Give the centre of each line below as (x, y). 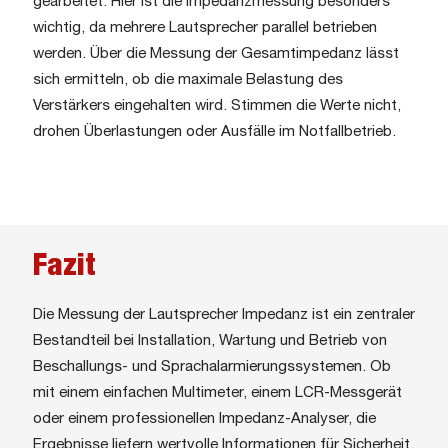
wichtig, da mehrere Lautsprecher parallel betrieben (205, 27)
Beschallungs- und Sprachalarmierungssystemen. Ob (212, 367)
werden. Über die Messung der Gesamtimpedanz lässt (216, 53)
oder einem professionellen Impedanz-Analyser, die (204, 419)
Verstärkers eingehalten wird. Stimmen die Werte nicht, (217, 105)
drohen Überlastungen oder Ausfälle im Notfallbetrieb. (214, 131)
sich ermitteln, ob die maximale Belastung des (188, 79)
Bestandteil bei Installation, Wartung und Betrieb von (210, 341)
